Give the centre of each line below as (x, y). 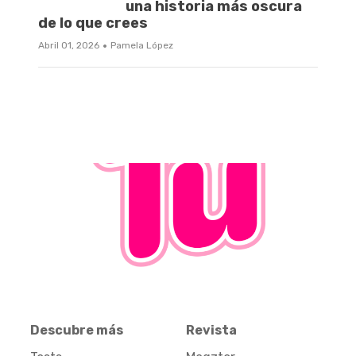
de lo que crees (93, 23)
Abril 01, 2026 (69, 46)
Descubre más (77, 330)
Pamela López (142, 46)
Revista (211, 330)
